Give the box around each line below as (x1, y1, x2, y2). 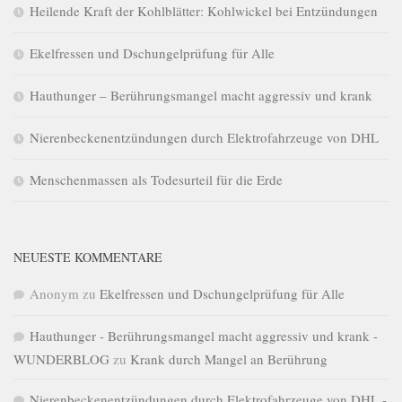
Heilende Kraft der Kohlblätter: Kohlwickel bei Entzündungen (30, 2, 378, 21)
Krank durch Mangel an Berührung (130, 350, 328, 369)
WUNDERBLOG (13, 350, 109, 369)
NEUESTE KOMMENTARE (13, 249, 162, 267)
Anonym (30, 284, 79, 303)
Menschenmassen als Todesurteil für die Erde (30, 170, 283, 189)
